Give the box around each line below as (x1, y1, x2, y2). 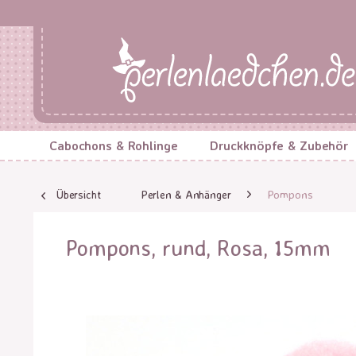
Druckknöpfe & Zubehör (209, 137, 350, 153)
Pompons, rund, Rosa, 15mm (65, 234, 331, 261)
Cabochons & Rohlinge (49, 137, 178, 153)
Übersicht (56, 188, 101, 201)
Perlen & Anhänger (140, 188, 231, 201)
